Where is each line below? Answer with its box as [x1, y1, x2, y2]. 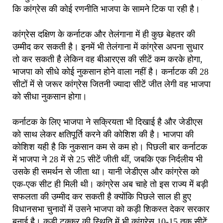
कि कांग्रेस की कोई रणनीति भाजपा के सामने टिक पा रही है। [12, 3, 200, 14]
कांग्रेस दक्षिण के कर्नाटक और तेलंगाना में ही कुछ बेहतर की [12, 29, 195, 39]
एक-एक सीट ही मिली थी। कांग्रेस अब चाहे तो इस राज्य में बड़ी [12, 179, 208, 189]
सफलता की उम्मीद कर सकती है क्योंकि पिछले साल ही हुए [12, 191, 191, 202]
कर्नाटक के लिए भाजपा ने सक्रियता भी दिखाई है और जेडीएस [12, 116, 203, 127]
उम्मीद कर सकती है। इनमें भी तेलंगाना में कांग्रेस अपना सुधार [12, 41, 204, 52]
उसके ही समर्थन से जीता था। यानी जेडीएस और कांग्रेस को [12, 166, 199, 177]
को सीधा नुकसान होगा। [12, 91, 87, 102]
